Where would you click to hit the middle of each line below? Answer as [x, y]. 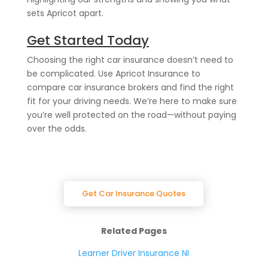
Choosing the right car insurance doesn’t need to [130, 60]
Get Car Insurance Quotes [134, 193]
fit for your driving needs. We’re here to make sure [132, 101]
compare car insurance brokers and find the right [130, 87]
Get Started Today [88, 40]
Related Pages [134, 231]
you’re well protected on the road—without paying [131, 115]
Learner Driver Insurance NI [134, 253]
